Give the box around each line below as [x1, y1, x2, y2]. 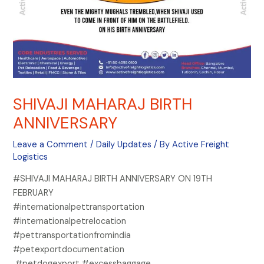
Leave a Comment [13, 139, 88, 151]
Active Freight [172, 139, 230, 151]
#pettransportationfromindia [13, 229, 134, 241]
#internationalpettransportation [13, 201, 145, 213]
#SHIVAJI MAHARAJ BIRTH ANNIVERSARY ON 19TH [13, 173, 213, 184]
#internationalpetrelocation [13, 215, 127, 227]
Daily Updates [96, 139, 152, 151]
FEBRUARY [13, 187, 54, 199]
